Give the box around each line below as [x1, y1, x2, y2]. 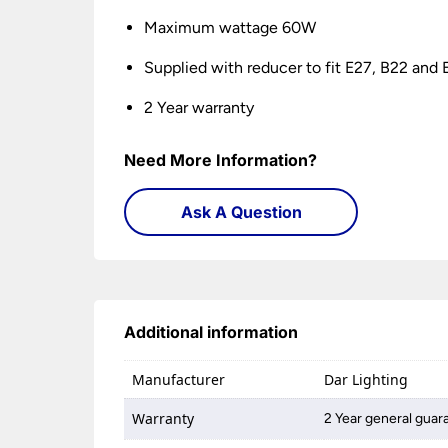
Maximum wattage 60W [144, 18, 317, 37]
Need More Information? [124, 150, 318, 170]
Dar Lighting [324, 370, 409, 389]
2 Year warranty [144, 98, 255, 117]
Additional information [124, 322, 299, 342]
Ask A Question [180, 202, 302, 222]
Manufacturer [132, 370, 226, 389]
